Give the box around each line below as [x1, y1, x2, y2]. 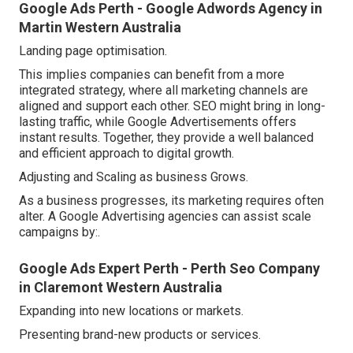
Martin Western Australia [19, 19, 181, 36]
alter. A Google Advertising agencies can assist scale [19, 209, 311, 225]
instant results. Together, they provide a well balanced [19, 130, 314, 146]
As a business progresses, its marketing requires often [19, 193, 324, 209]
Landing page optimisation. [19, 43, 167, 59]
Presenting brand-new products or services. [19, 327, 261, 343]
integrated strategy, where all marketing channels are [19, 83, 308, 98]
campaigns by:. [19, 225, 100, 240]
